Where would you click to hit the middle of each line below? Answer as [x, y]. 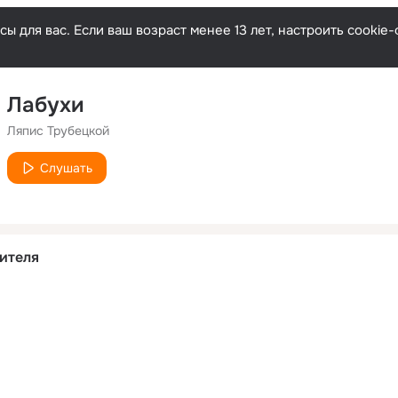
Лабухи [46, 105]
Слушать [66, 168]
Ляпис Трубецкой [58, 131]
